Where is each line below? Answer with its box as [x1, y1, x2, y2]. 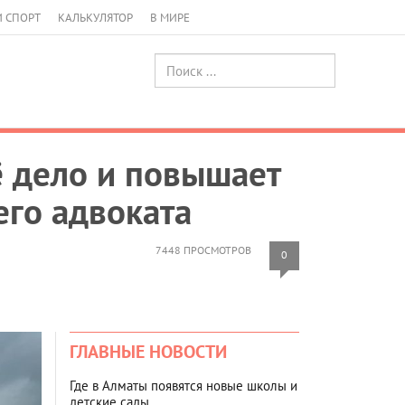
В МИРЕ [150, 10, 190, 25]
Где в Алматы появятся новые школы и [70, 376, 297, 394]
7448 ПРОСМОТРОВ [155, 242, 251, 257]
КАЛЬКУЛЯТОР [58, 10, 133, 25]
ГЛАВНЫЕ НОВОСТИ [70, 339, 227, 363]
